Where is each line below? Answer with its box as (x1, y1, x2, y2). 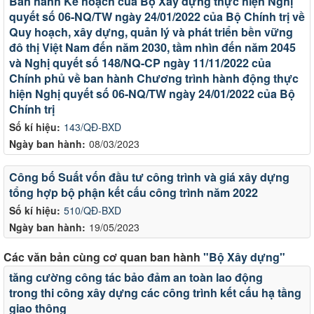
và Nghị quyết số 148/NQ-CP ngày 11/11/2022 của (9, 54, 271, 71)
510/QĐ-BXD (64, 203, 121, 217)
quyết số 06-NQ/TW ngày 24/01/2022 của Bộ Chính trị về (9, 8, 305, 25)
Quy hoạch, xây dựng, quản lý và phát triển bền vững (9, 23, 293, 40)
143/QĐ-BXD (64, 119, 121, 134)
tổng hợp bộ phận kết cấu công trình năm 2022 (9, 184, 258, 200)
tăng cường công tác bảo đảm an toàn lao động (9, 268, 263, 285)
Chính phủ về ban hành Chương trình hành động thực (9, 69, 299, 86)
